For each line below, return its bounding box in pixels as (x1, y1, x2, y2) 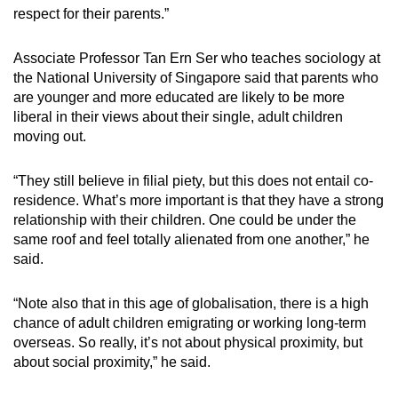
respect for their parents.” (13, 6, 172, 22)
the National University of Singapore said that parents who (13, 70, 378, 86)
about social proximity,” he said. (13, 354, 211, 370)
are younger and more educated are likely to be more (13, 90, 345, 106)
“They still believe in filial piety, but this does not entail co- (13, 173, 373, 189)
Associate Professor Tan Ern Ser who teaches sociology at (13, 51, 380, 67)
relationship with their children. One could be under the (13, 212, 356, 228)
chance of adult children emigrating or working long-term (13, 315, 366, 331)
